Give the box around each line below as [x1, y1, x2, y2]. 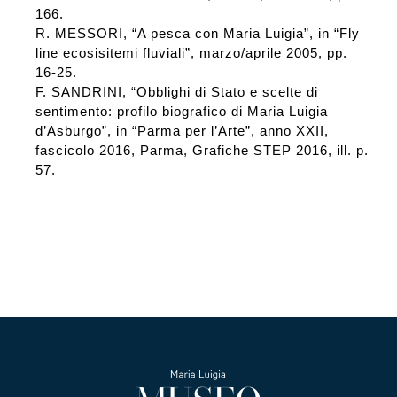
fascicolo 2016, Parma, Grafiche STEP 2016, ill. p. [35, 143, 369, 159]
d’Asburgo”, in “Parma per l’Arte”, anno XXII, [35, 123, 329, 139]
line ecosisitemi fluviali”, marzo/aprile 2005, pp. [35, 45, 347, 61]
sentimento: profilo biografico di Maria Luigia [35, 104, 328, 120]
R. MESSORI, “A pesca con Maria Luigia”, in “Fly [35, 26, 360, 42]
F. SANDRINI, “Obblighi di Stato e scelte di [35, 84, 318, 100]
